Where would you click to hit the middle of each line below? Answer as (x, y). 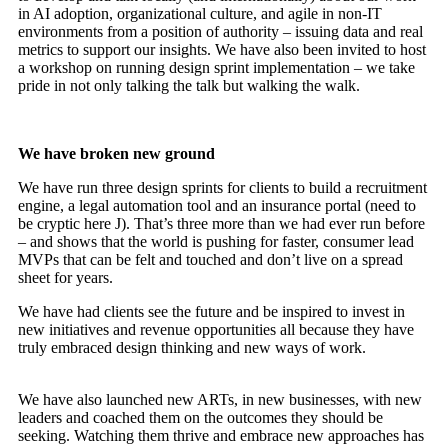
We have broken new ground (116, 154)
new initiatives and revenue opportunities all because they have (216, 330)
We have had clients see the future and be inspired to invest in (211, 312)
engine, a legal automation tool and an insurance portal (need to (217, 206)
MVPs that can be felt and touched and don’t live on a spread (210, 260)
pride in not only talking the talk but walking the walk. (189, 86)
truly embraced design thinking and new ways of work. (192, 348)
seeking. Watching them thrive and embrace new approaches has (221, 436)
